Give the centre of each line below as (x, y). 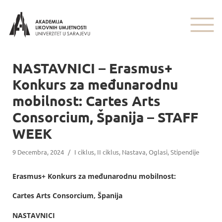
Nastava (134, 152)
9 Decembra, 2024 (38, 152)
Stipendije (185, 152)
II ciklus (108, 152)
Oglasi (158, 152)
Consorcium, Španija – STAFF (105, 117)
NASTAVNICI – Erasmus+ (92, 68)
